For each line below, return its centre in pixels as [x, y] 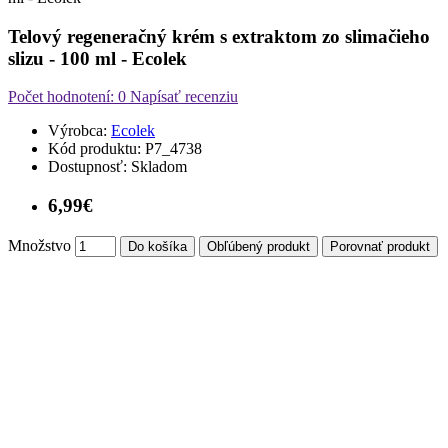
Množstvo [39, 245]
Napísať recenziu [182, 97]
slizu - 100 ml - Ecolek [97, 58]
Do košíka [157, 246]
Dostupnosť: [87, 167]
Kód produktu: [94, 149]
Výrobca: [77, 131]
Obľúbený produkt [258, 246]
